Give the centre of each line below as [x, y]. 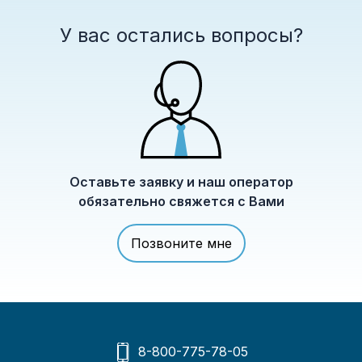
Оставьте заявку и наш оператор [181, 182]
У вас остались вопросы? [181, 35]
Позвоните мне [181, 244]
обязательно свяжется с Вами [181, 202]
